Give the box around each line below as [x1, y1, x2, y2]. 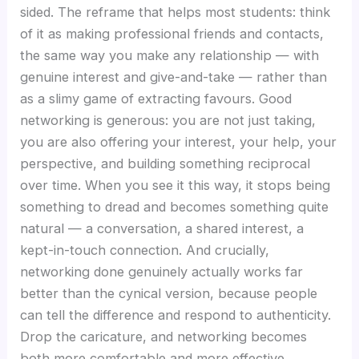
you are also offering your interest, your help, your [20, 134, 337, 151]
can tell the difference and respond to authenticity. [20, 307, 332, 324]
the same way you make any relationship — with [20, 47, 320, 64]
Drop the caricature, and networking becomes [20, 329, 308, 345]
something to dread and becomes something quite [20, 199, 329, 216]
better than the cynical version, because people [20, 285, 318, 302]
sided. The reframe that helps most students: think [20, 4, 331, 21]
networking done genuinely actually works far [20, 264, 304, 280]
